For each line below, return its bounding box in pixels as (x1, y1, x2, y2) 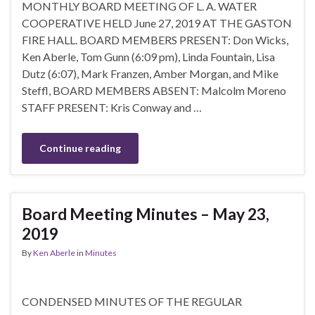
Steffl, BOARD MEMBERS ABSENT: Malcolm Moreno (22, 83, 286, 97)
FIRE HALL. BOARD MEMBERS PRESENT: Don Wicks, (22, 32, 288, 46)
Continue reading (39, 141, 121, 154)
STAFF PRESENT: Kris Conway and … (22, 100, 202, 114)
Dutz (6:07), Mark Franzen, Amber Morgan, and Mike (22, 66, 278, 80)
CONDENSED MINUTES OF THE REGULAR (22, 294, 242, 308)
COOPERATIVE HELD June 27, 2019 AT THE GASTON (22, 15, 292, 30)
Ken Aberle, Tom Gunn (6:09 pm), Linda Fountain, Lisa (22, 49, 275, 63)
